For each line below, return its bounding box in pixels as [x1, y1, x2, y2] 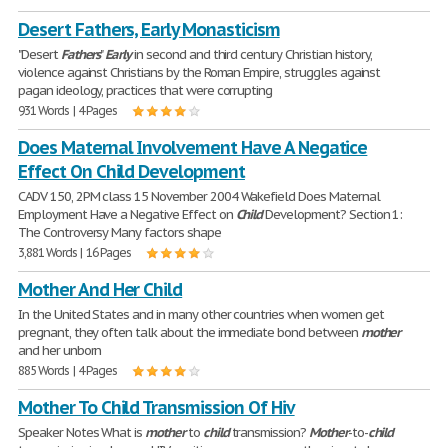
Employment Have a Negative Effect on [18, 206, 236, 223]
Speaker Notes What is [18, 424, 146, 441]
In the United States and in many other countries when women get [18, 306, 384, 323]
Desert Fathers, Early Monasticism [18, 18, 280, 41]
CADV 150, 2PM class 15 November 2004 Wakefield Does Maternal [18, 188, 380, 205]
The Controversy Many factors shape [18, 224, 221, 241]
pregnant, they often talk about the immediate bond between [18, 324, 361, 341]
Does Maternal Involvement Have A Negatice [18, 136, 368, 159]
